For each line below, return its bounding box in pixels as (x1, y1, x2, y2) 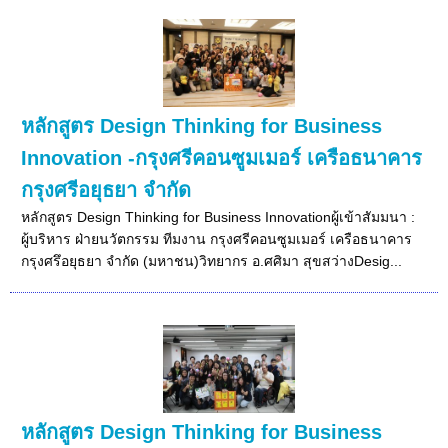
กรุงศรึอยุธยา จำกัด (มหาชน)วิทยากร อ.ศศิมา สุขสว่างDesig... (21, 252, 403, 269)
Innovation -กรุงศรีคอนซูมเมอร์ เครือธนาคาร (21, 146, 423, 169)
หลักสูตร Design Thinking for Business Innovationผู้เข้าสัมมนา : (21, 208, 416, 225)
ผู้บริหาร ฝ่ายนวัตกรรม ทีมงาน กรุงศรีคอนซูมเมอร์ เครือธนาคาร (21, 230, 413, 247)
